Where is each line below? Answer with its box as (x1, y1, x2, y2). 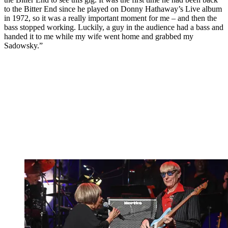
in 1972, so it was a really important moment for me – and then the (4, 13, 217, 22)
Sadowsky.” (4, 41, 43, 50)
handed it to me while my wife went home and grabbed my (4, 32, 193, 41)
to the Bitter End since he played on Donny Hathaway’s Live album (4, 4, 222, 13)
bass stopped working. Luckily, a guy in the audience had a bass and (4, 22, 223, 32)
